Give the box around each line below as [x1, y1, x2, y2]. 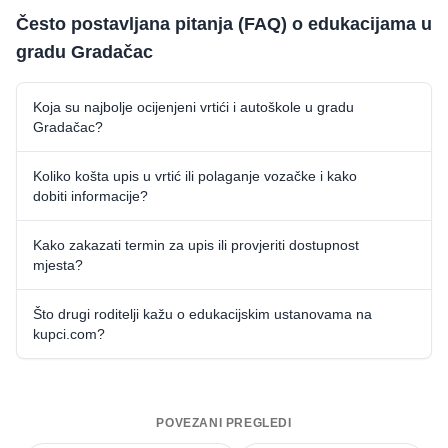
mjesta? [33, 256, 83, 273]
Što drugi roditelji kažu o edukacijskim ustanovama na [33, 305, 372, 322]
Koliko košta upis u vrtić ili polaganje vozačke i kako [33, 167, 357, 184]
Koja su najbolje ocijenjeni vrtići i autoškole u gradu [33, 98, 354, 115]
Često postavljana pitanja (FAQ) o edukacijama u [16, 13, 432, 34]
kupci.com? [33, 325, 105, 342]
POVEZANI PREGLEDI [156, 415, 292, 430]
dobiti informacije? [33, 187, 148, 204]
